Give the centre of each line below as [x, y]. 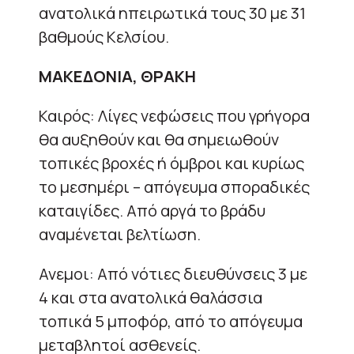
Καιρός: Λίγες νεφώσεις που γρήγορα [174, 115]
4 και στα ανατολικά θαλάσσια [151, 297]
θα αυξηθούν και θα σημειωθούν [159, 139]
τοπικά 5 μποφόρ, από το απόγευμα [171, 321]
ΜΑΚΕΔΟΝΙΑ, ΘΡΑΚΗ [117, 76]
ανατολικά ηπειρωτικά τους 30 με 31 [172, 13]
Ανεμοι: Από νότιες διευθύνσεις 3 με [173, 273]
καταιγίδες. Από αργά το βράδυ [152, 210]
